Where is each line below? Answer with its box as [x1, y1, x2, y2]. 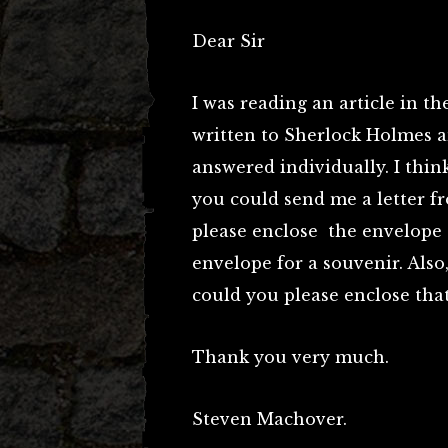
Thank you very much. [192, 347, 389, 367]
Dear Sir [192, 31, 265, 51]
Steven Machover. [192, 409, 347, 429]
